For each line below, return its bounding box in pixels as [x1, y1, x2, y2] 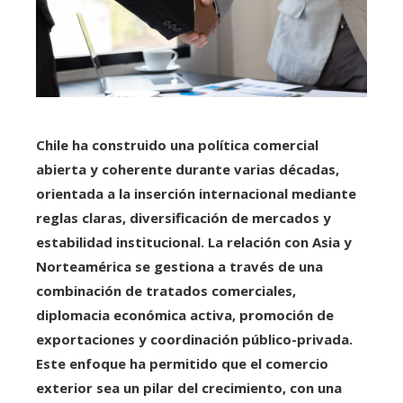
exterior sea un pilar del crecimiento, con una [36, 379, 342, 398]
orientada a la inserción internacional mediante [36, 184, 356, 203]
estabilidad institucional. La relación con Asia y [36, 233, 352, 252]
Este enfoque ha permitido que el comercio [36, 354, 328, 373]
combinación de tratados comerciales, [36, 282, 296, 300]
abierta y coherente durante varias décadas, [36, 160, 339, 179]
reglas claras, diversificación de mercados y [36, 209, 331, 228]
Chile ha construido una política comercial [36, 136, 318, 155]
